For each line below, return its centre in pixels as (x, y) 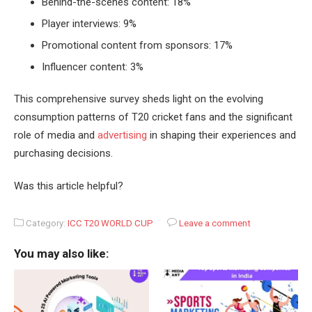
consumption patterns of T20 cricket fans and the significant (153, 117)
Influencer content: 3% (93, 67)
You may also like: (61, 253)
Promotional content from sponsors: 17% (137, 45)
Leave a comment (215, 223)
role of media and (56, 135)
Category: (46, 223)
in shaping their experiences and (221, 135)
